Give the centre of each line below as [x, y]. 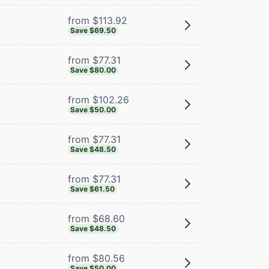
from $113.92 [97, 20]
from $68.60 [96, 218]
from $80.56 [96, 258]
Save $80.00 [93, 70]
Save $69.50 [93, 30]
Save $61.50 [92, 189]
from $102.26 [98, 99]
